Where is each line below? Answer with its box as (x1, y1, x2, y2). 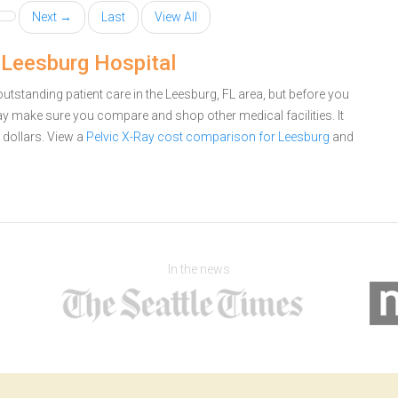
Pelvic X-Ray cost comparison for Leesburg (86, 130, 330, 144)
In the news (168, 262, 230, 276)
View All (155, 10, 197, 24)
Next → (32, 10, 72, 24)
